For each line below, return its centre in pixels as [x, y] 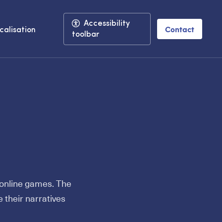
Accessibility [107, 24]
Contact [180, 29]
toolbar [86, 34]
